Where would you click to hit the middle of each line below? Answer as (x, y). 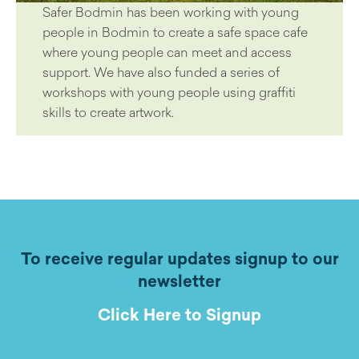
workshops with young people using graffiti (169, 92)
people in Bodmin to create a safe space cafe (175, 32)
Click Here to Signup (179, 314)
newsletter (179, 280)
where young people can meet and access (167, 52)
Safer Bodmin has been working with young (170, 12)
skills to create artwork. (108, 112)
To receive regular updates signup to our (179, 258)
